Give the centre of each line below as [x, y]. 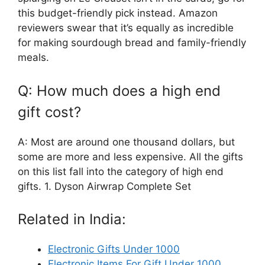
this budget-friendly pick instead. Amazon [118, 13]
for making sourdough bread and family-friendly [132, 43]
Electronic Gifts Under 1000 [114, 249]
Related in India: [72, 219]
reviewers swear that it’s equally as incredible [126, 28]
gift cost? [49, 112]
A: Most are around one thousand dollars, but [126, 142]
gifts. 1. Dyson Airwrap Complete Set [104, 186]
